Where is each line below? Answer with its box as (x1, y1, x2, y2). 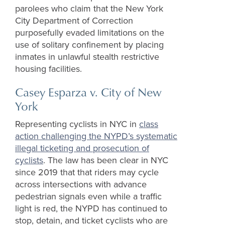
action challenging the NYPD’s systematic (15, 131, 177, 142)
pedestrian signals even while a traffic (15, 191, 162, 202)
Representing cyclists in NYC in (15, 119, 139, 130)
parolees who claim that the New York (15, 3, 163, 15)
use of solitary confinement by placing (15, 39, 164, 51)
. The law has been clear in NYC (43, 155, 168, 166)
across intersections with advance (15, 179, 147, 190)
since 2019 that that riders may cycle (15, 167, 159, 178)
